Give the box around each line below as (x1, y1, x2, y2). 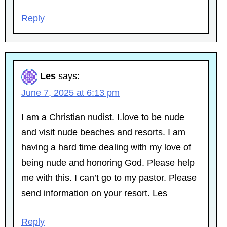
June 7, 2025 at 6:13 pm (21, 87, 120, 98)
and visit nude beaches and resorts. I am (21, 127, 185, 137)
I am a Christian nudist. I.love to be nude (21, 111, 184, 122)
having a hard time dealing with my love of (21, 142, 191, 153)
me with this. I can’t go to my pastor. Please (21, 172, 197, 183)
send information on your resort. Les (21, 187, 167, 198)
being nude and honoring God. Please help (21, 157, 195, 168)
